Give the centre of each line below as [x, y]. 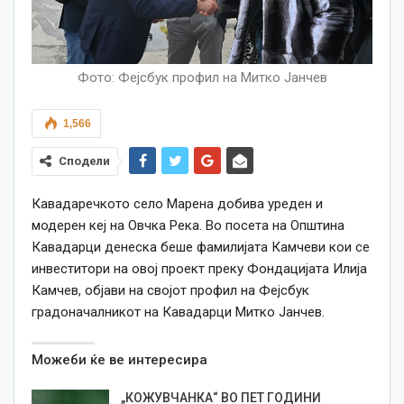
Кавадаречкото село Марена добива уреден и [177, 203]
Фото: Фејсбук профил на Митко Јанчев [202, 77]
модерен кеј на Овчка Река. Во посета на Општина [188, 225]
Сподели [84, 161]
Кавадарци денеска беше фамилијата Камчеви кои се [201, 247]
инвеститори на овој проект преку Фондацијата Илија [199, 268]
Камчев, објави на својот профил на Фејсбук [170, 290]
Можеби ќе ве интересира [119, 359]
